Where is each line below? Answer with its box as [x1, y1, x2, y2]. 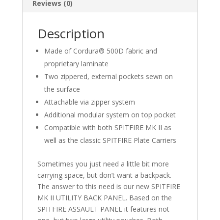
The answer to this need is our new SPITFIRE [37, 182, 180, 192]
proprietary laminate [44, 59, 109, 69]
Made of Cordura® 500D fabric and [44, 46, 157, 56]
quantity [21, 21, 47, 31]
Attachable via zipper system [44, 97, 135, 107]
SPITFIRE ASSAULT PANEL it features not [37, 204, 169, 214]
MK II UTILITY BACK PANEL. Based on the [37, 193, 172, 203]
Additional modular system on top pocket [44, 110, 176, 120]
